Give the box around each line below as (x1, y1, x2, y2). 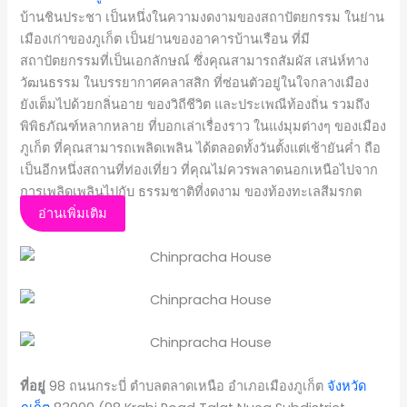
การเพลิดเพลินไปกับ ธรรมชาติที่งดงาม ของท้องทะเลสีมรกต (20, 183, 362, 202)
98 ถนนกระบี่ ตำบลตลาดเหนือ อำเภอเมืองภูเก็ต (45, 376, 328, 395)
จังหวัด (327, 376, 367, 395)
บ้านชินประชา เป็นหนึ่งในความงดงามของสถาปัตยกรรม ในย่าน (20, 8, 385, 27)
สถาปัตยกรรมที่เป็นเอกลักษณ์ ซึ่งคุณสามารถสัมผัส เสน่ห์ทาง (20, 52, 370, 71)
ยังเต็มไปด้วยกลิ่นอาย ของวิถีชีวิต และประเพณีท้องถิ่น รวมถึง (20, 95, 371, 114)
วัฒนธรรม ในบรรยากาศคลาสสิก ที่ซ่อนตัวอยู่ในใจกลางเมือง (20, 74, 370, 93)
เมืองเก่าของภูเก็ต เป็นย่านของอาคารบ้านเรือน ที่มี (20, 30, 311, 49)
